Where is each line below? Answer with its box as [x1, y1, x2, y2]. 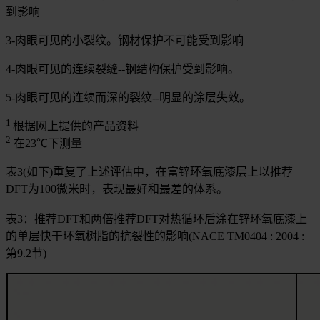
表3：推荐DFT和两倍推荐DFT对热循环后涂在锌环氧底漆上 [6, 213, 307, 226]
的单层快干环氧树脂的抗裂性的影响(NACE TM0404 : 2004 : [6, 230, 304, 243]
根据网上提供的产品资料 [13, 120, 139, 133]
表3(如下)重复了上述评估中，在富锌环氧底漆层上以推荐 [6, 166, 293, 179]
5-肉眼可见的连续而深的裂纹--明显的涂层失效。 [6, 91, 251, 104]
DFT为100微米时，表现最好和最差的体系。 [6, 183, 228, 196]
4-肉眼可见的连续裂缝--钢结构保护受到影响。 [6, 63, 239, 76]
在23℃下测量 [11, 137, 82, 150]
